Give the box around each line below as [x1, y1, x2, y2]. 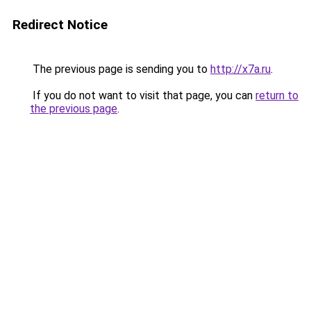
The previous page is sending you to [30, 62, 210, 76]
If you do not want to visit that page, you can [30, 89, 255, 102]
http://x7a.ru [210, 62, 271, 76]
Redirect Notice [12, 17, 108, 33]
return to [255, 89, 299, 102]
